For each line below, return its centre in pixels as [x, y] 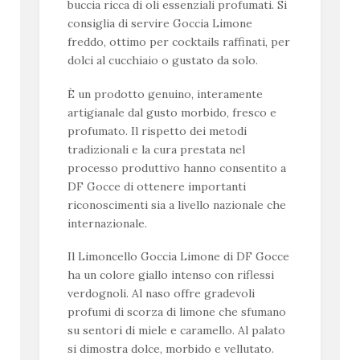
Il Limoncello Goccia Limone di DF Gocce [179, 257]
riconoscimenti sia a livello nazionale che [177, 205]
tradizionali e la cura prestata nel [157, 149]
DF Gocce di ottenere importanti [157, 186]
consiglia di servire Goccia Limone [160, 24]
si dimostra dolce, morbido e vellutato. [171, 349]
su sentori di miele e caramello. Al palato [177, 331]
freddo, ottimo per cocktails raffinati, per [179, 42]
